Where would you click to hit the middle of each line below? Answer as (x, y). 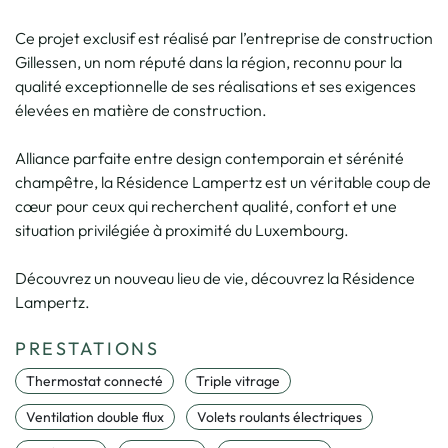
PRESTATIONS (87, 348)
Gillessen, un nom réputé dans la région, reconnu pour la (208, 61)
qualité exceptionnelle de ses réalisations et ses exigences (215, 85)
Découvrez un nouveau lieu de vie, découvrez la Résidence (215, 277)
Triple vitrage (238, 380)
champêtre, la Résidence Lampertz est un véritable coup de (223, 181)
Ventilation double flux (95, 416)
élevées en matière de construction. (141, 109)
